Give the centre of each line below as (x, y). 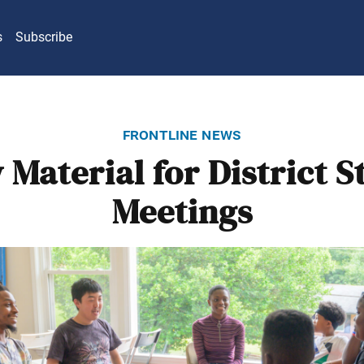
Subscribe (44, 37)
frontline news (182, 134)
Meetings (182, 212)
